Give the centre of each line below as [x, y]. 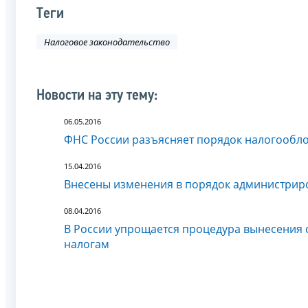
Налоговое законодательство [107, 42]
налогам [87, 244]
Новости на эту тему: [97, 96]
